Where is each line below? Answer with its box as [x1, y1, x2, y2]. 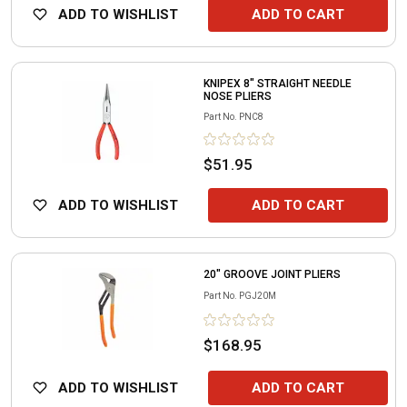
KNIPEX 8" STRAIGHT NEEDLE [203, 76, 352, 90]
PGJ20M [239, 290, 276, 301]
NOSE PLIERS [203, 89, 272, 103]
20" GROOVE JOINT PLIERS [203, 267, 341, 281]
